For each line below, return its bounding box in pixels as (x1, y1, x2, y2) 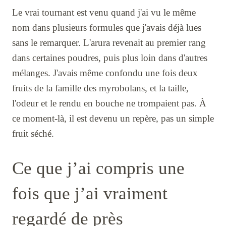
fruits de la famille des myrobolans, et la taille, (12, 82, 189, 93)
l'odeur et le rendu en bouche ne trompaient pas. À (12, 97, 206, 108)
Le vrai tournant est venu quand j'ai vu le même (12, 7, 196, 18)
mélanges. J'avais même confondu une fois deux (12, 67, 198, 78)
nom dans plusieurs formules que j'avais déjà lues (12, 22, 201, 33)
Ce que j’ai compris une (12, 158, 185, 178)
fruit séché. (12, 128, 54, 139)
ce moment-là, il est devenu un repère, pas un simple (12, 112, 214, 124)
